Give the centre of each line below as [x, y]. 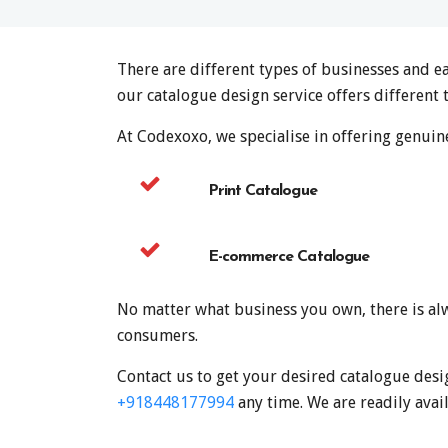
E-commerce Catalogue [288, 256]
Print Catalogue [262, 190]
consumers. [157, 335]
